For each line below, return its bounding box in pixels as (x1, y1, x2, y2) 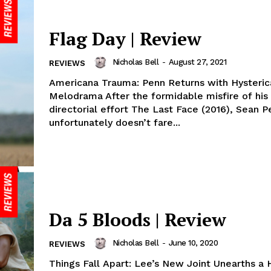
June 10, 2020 (168, 238, 218, 248)
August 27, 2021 (168, 57, 226, 67)
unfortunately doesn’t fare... (49, 117, 180, 129)
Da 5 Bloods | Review (49, 207, 226, 232)
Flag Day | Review (49, 27, 201, 51)
